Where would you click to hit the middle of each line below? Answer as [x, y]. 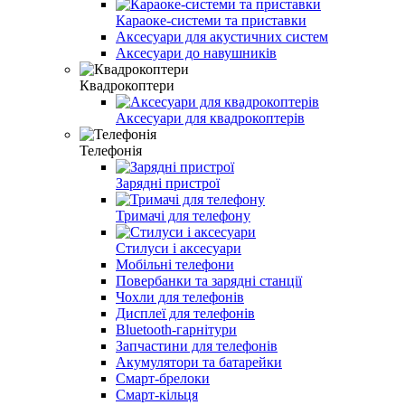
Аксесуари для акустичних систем [222, 36]
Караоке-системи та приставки [211, 20]
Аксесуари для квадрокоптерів [210, 118]
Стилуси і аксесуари [179, 248]
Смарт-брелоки [163, 378]
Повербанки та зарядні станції [209, 280]
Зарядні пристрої [168, 183]
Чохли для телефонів [180, 297]
